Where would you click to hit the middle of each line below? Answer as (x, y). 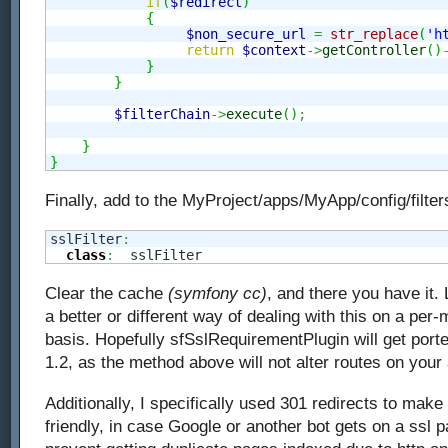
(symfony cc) (217, 293)
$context (274, 50)
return (210, 50)
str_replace (374, 34)
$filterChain (162, 114)
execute (254, 114)
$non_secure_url (246, 34)
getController (374, 50)
